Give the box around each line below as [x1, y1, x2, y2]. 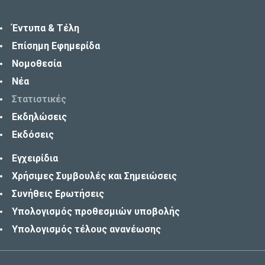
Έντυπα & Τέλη [12, 22, 79, 34]
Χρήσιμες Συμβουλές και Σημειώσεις [12, 170, 177, 182]
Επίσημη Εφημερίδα [12, 40, 100, 51]
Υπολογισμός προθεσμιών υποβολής [12, 205, 180, 217]
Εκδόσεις [12, 128, 54, 140]
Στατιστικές [12, 93, 66, 105]
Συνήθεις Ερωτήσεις [12, 188, 104, 199]
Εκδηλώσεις [12, 111, 67, 122]
